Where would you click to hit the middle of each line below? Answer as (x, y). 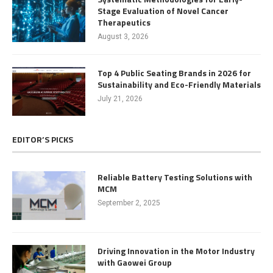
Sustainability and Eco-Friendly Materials (179, 84)
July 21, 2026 (120, 98)
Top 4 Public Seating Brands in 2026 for (174, 73)
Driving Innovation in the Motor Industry (176, 250)
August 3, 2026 (123, 36)
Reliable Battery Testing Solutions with (175, 177)
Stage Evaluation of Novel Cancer (163, 10)
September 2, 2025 (129, 203)
